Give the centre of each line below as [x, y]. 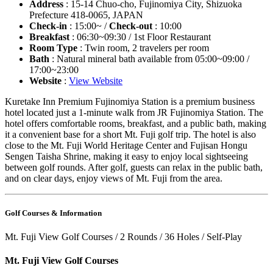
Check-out [131, 26]
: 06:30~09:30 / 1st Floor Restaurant [140, 37]
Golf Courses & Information [53, 213]
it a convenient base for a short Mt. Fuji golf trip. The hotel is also [130, 134]
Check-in [48, 26]
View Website [96, 80]
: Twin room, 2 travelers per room [143, 48]
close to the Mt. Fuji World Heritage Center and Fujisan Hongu [126, 145]
